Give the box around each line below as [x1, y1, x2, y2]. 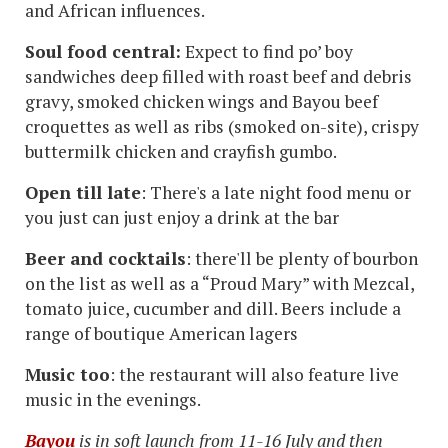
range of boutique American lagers [25, 322, 298, 345]
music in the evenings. [25, 388, 201, 411]
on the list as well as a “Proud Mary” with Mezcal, [25, 272, 414, 295]
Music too [25, 363, 110, 386]
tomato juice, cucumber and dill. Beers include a [25, 297, 401, 320]
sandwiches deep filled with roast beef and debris [25, 65, 412, 88]
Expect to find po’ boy [181, 40, 353, 63]
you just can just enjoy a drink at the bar [25, 206, 339, 229]
